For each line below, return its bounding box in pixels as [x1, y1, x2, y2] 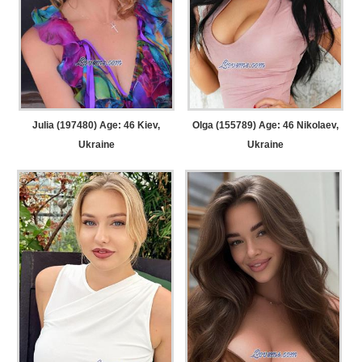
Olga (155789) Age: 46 [192, 119, 295, 131]
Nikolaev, [294, 119, 339, 131]
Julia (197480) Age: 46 [32, 119, 136, 131]
